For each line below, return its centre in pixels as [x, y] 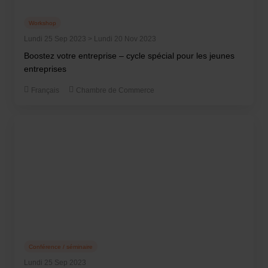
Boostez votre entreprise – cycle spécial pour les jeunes [129, 56]
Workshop [42, 23]
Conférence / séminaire [61, 246]
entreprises [45, 69]
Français [45, 90]
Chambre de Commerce [115, 90]
